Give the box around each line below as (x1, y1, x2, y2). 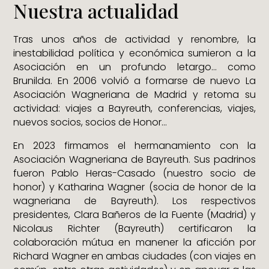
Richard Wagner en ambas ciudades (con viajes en (13, 249, 256, 264)
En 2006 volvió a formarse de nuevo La (57, 74, 256, 88)
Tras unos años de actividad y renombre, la (13, 32, 256, 47)
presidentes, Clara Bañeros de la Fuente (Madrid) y (13, 208, 256, 222)
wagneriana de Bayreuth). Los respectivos (13, 194, 256, 208)
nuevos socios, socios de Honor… (13, 115, 168, 130)
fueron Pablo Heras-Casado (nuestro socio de (13, 166, 256, 181)
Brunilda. (13, 74, 58, 88)
